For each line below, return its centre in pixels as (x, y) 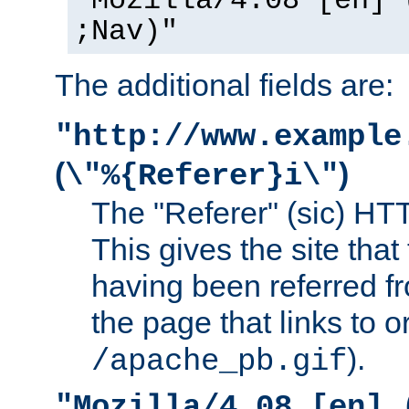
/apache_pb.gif (219, 361)
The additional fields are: (224, 84)
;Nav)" (126, 31)
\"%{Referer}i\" (202, 176)
